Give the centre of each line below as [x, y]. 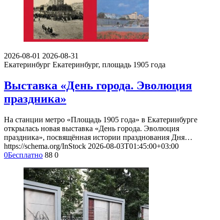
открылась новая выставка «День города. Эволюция [92, 128]
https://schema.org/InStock [45, 146]
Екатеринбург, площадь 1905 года [109, 65]
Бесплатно [25, 155]
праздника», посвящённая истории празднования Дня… [98, 137]
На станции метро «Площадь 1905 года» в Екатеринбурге [101, 119]
